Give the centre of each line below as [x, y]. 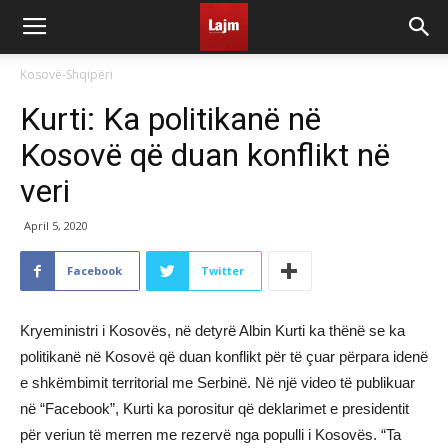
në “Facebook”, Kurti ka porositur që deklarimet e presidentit [214, 408]
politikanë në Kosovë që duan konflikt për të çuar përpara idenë [224, 356]
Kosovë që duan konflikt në [205, 155]
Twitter [222, 270]
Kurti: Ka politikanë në [170, 119]
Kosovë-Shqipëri [66, 74]
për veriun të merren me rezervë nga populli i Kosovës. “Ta [210, 434]
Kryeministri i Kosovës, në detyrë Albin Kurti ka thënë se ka [212, 330]
